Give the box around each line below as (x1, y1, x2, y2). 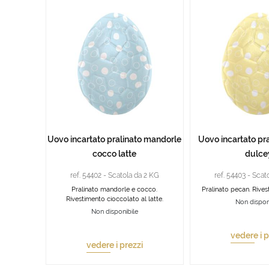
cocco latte (92, 149, 136, 159)
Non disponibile (91, 208, 138, 216)
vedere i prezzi (86, 240, 143, 250)
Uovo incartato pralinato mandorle (47, 134, 181, 144)
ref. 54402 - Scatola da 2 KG (70, 171, 159, 180)
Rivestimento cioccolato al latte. (65, 195, 163, 203)
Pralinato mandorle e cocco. (71, 186, 157, 193)
